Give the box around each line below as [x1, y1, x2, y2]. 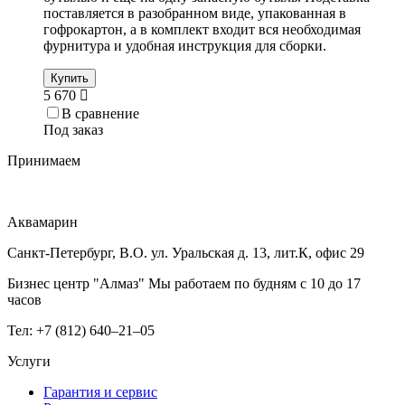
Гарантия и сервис [43, 384, 157, 400]
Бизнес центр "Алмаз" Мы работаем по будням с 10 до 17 [7, 276, 361, 292]
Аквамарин [7, 214, 78, 231]
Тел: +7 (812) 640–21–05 [7, 323, 155, 339]
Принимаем [7, 153, 80, 169]
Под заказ [43, 122, 103, 138]
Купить [51, 71, 89, 86]
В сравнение [61, 106, 139, 122]
